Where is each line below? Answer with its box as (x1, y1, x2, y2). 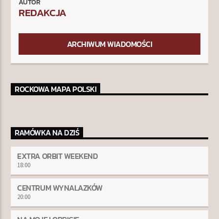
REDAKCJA (19, 5, 66, 21)
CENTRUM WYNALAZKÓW (17, 182, 103, 194)
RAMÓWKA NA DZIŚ (15, 127, 80, 139)
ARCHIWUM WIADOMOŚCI (66, 38, 153, 50)
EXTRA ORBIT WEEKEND (17, 150, 98, 162)
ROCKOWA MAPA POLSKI (15, 83, 97, 95)
